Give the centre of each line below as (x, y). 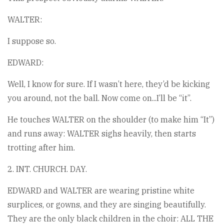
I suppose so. (32, 41)
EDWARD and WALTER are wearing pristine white (101, 190)
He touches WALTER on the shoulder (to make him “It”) (111, 119)
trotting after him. (41, 147)
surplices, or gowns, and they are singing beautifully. (107, 204)
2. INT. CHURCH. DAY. (47, 169)
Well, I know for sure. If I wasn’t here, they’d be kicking (109, 84)
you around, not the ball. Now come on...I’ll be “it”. (99, 98)
